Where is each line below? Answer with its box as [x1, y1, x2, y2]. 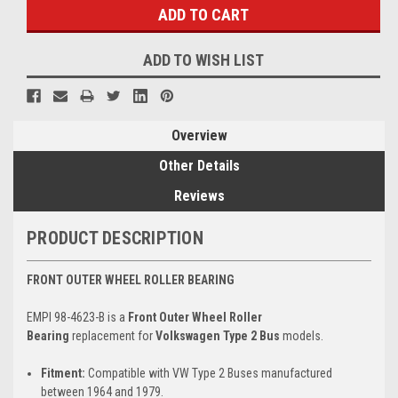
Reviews [173, 187, 225, 204]
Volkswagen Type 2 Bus [155, 328, 280, 343]
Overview [171, 126, 227, 144]
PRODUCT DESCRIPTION [27, 227, 203, 249]
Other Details [158, 156, 240, 174]
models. [280, 328, 323, 343]
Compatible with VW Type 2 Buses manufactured [85, 365, 333, 380]
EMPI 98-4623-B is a [27, 309, 128, 324]
